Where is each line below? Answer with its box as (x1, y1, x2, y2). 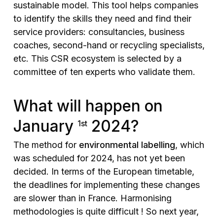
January (13, 116, 77, 136)
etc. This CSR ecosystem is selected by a (13, 53, 182, 64)
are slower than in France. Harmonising (13, 192, 172, 203)
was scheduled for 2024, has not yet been (13, 152, 185, 163)
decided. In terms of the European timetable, (13, 166, 194, 177)
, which (175, 139, 204, 150)
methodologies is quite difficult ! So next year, (13, 206, 199, 217)
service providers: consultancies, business (13, 27, 184, 37)
